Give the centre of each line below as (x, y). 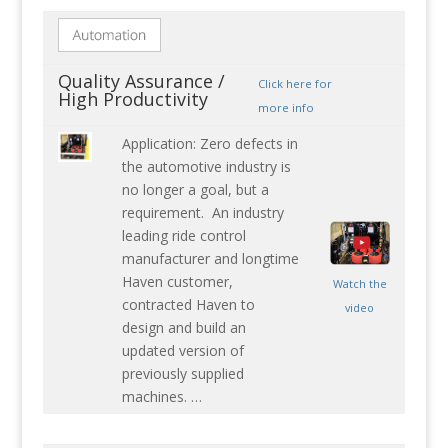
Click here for (294, 84)
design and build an (183, 328)
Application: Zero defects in (209, 144)
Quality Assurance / (141, 81)
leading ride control (183, 236)
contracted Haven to (188, 305)
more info (285, 108)
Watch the (359, 283)
